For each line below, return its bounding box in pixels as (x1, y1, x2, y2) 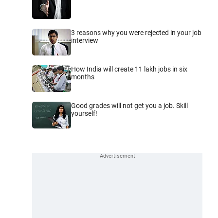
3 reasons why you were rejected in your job (71, 28, 201, 36)
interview (71, 36, 98, 44)
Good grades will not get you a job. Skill (71, 101, 188, 109)
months (71, 73, 94, 81)
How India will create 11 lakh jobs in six (71, 65, 187, 73)
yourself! (71, 109, 97, 117)
